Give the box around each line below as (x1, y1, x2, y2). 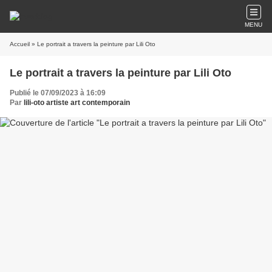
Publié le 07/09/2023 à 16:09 (10, 89, 106, 97)
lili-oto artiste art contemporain (24, 98, 130, 107)
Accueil (10, 41, 30, 47)
